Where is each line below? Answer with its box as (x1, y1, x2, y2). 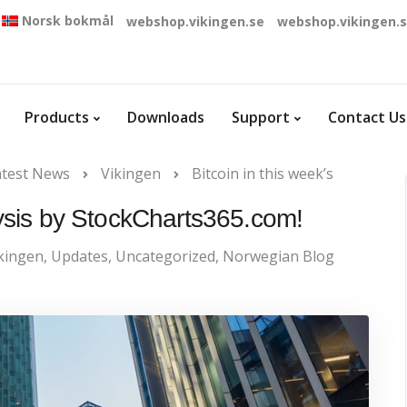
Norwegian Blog (223, 246, 334, 266)
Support (232, 107, 290, 127)
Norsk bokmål (22, 12, 114, 29)
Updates (51, 246, 108, 266)
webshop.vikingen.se (126, 13, 264, 30)
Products (25, 107, 89, 127)
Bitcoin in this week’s (192, 164, 333, 184)
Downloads (127, 107, 204, 127)
